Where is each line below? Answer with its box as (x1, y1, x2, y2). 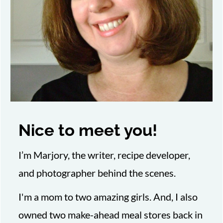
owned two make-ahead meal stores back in (18, 209, 203, 221)
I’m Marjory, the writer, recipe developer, (18, 149, 191, 161)
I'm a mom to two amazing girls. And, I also (18, 191, 198, 203)
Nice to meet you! (18, 120, 158, 140)
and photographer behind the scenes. (18, 167, 176, 179)
